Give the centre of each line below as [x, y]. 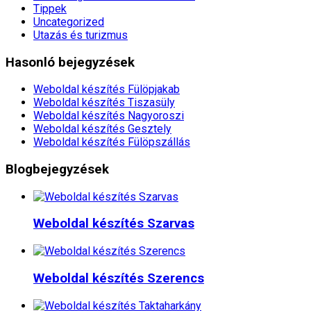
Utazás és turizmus [81, 35]
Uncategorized [69, 22]
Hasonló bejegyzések [70, 62]
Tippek [50, 8]
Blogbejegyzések [57, 170]
